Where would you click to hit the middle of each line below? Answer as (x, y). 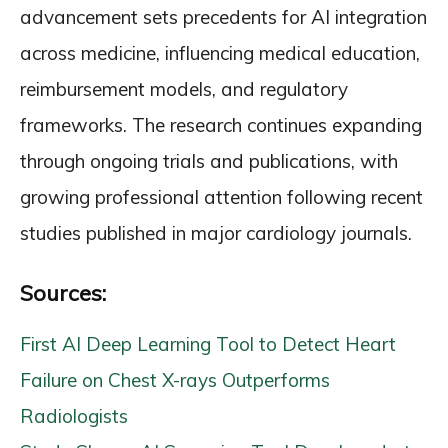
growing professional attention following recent (221, 197)
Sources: (63, 293)
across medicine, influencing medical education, (220, 53)
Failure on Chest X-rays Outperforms (175, 380)
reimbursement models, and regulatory (184, 89)
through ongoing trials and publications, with (209, 161)
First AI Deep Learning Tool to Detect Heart (208, 344)
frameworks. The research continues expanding (221, 125)
